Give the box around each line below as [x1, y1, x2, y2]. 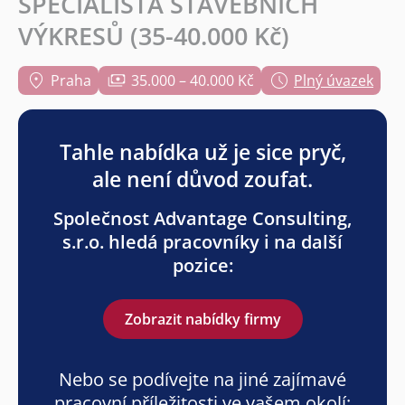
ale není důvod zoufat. [92, 165, 313, 194]
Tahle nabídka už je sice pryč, [59, 137, 346, 167]
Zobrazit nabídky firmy [124, 309, 281, 330]
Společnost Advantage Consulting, [53, 206, 352, 231]
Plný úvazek [294, 71, 373, 91]
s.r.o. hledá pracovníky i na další [62, 230, 343, 255]
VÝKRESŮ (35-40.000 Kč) [18, 19, 289, 53]
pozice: [172, 253, 233, 278]
